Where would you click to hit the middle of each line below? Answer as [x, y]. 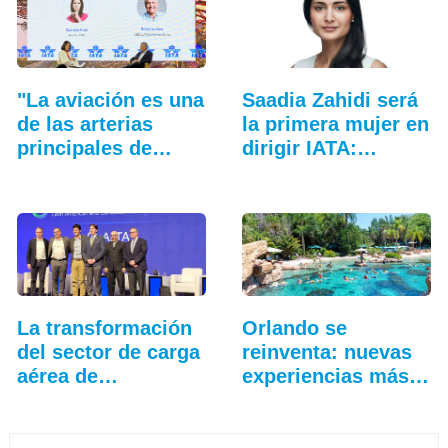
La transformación [104, 327]
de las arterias [84, 123]
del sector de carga [108, 351]
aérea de [57, 375]
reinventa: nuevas [326, 351]
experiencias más [325, 375]
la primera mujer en [335, 123]
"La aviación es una [110, 99]
